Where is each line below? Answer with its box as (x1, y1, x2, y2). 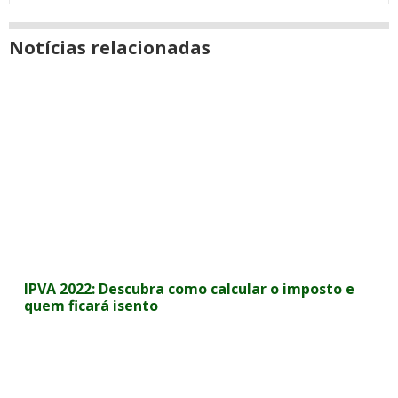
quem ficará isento (24, 296, 159, 315)
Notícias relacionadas (9, 36, 211, 60)
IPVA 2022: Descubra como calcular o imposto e (24, 279, 355, 298)
